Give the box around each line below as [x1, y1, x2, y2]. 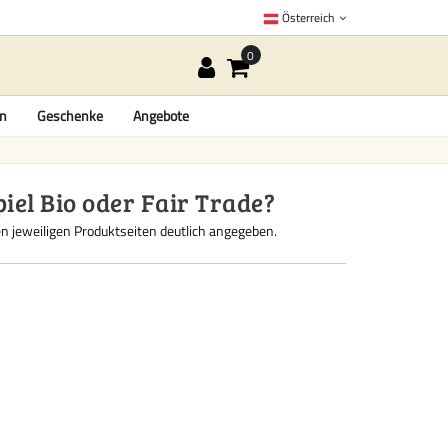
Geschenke [36, 105, 103, 126]
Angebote [132, 105, 189, 126]
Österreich [279, 8, 337, 27]
